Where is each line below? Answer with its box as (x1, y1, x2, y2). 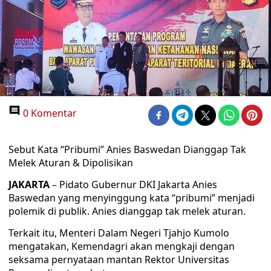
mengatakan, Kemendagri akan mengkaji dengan (8, 240, 235, 253)
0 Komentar (21, 106, 77, 120)
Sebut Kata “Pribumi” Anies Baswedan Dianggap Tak (8, 143, 246, 156)
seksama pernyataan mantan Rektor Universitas (8, 253, 229, 266)
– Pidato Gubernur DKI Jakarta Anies (50, 178, 217, 191)
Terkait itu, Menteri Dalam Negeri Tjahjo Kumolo (8, 226, 229, 240)
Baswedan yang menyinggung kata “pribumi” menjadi (8, 191, 255, 204)
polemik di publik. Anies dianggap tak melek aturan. (8, 204, 246, 218)
